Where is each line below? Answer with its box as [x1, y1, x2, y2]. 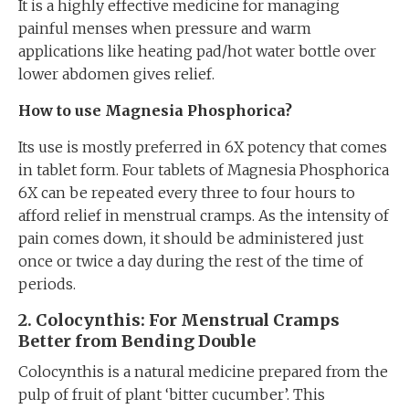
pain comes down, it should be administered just [18, 229, 363, 247]
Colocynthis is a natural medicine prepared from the [18, 362, 388, 381]
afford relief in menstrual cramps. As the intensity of [18, 206, 389, 225]
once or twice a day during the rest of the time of [18, 252, 363, 270]
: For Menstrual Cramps [141, 309, 340, 330]
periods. [18, 275, 76, 293]
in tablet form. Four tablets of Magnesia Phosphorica [18, 161, 389, 179]
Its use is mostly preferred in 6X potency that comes [18, 138, 387, 156]
